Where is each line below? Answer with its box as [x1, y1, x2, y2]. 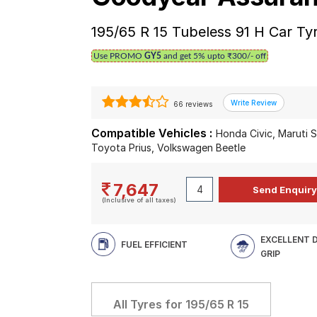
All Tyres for [113, 297, 186, 311]
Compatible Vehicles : [91, 126, 213, 140]
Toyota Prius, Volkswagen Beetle [91, 142, 246, 154]
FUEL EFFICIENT [121, 239, 188, 250]
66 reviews [171, 100, 213, 108]
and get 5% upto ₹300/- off [161, 52, 267, 60]
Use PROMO [93, 52, 145, 60]
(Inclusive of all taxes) [102, 196, 177, 204]
